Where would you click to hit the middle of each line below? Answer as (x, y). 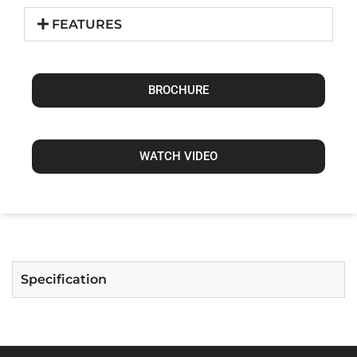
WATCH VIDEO (178, 156)
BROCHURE (178, 90)
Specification (64, 279)
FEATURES (87, 24)
